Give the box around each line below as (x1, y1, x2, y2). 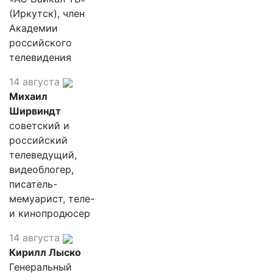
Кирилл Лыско (9, 246, 81, 258)
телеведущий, (9, 149, 77, 161)
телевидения (9, 51, 71, 63)
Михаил (9, 90, 48, 102)
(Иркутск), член (9, 7, 85, 19)
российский (9, 134, 68, 146)
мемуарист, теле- (9, 193, 94, 205)
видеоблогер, (9, 163, 74, 175)
